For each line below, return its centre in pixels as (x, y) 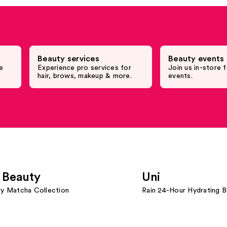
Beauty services (68, 59)
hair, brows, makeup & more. (85, 76)
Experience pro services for (84, 68)
